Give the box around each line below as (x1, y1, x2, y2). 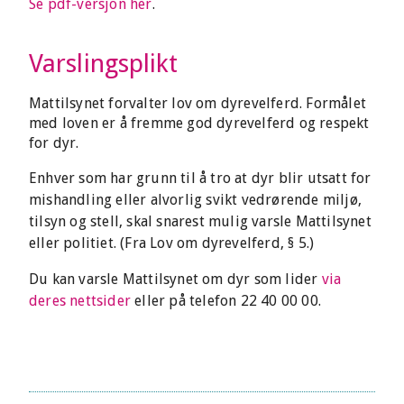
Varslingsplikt (29, 49, 179, 78)
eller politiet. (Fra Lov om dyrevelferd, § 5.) (29, 234, 315, 252)
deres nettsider (29, 292, 131, 309)
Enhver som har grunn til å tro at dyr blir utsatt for (29, 170, 372, 187)
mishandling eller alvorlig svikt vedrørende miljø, (29, 191, 363, 208)
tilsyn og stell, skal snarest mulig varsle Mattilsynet (29, 213, 372, 230)
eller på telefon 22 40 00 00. (131, 292, 321, 309)
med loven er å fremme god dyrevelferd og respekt (29, 115, 370, 132)
